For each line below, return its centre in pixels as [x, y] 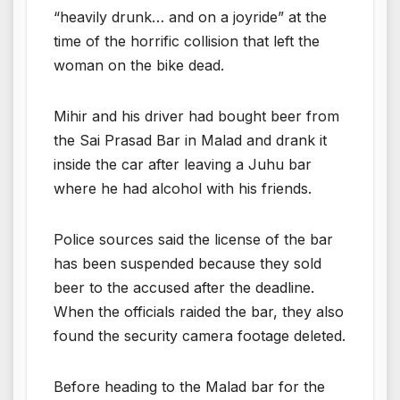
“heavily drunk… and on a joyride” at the [190, 17]
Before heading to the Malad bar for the [189, 386]
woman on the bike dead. [139, 65]
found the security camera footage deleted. [200, 335]
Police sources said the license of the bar [193, 239]
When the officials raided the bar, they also [199, 311]
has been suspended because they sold [187, 263]
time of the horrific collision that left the [187, 41]
